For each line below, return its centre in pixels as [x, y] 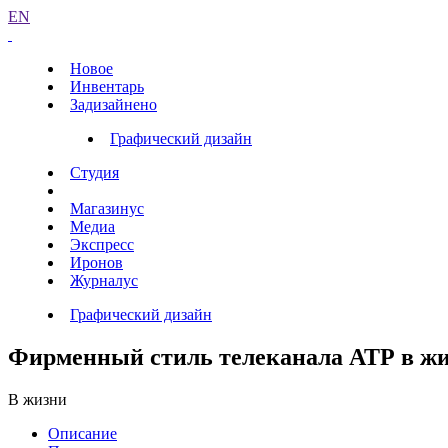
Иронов [96, 262]
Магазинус [107, 208]
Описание [82, 433]
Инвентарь [107, 86]
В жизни [37, 399]
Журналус [104, 280]
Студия [94, 172]
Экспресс [102, 244]
